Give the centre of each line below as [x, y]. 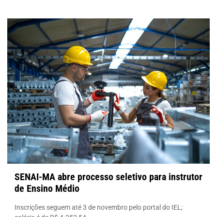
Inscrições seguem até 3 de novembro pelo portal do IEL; [99, 207]
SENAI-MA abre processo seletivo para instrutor [108, 177]
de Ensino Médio [47, 188]
